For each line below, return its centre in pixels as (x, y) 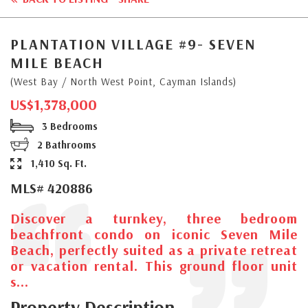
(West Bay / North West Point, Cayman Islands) (123, 81)
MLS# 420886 (52, 188)
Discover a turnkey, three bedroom (154, 218)
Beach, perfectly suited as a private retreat (154, 250)
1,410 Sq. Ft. (57, 163)
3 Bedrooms (68, 126)
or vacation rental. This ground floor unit (154, 265)
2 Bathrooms (65, 144)
